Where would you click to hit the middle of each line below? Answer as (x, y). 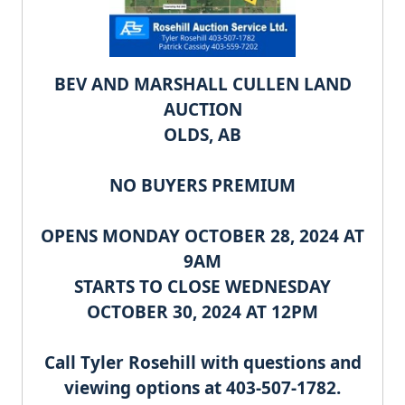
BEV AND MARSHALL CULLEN (179, 85)
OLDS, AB (202, 135)
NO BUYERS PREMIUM (202, 186)
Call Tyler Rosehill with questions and (202, 363)
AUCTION (202, 110)
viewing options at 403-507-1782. (202, 388)
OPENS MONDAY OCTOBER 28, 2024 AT (202, 236)
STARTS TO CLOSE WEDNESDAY (202, 287)
